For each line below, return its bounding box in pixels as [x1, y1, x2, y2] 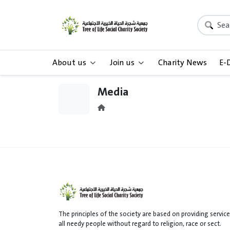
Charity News [158, 56, 207, 70]
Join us [110, 56, 135, 70]
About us [52, 56, 86, 70]
